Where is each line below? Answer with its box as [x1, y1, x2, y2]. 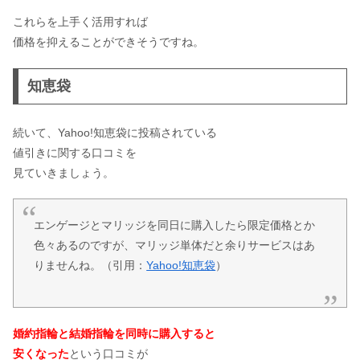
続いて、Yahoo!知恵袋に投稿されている [13, 125, 217, 139]
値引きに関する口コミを [13, 145, 137, 159]
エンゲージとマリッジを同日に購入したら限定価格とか [34, 219, 316, 232]
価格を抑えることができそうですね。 [13, 35, 204, 49]
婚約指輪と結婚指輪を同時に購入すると [13, 326, 215, 340]
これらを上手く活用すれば [13, 15, 148, 29]
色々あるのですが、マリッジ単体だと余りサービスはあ [34, 239, 316, 252]
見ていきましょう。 [13, 166, 114, 179]
